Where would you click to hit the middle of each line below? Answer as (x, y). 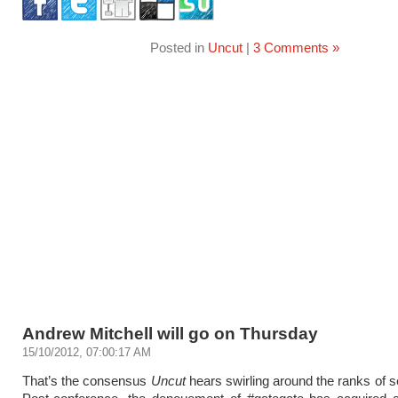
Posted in (179, 48)
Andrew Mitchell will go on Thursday (170, 333)
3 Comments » (296, 48)
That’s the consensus (87, 381)
